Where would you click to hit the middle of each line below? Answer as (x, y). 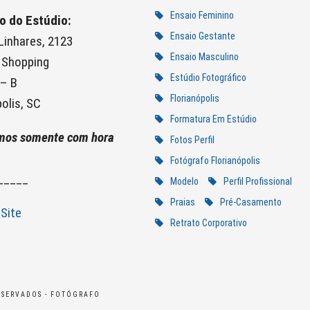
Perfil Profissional (257, 182)
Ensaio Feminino (202, 16)
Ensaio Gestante (202, 36)
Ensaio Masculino (204, 57)
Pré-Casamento (250, 202)
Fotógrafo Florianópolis (215, 161)
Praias (182, 202)
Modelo (184, 182)
